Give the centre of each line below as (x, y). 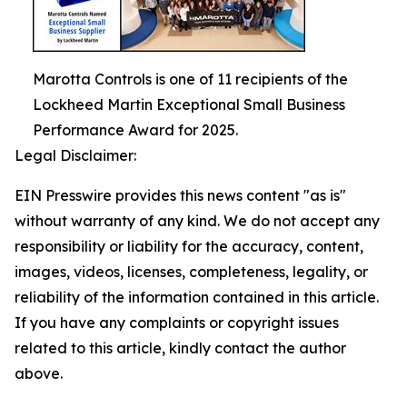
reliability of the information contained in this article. (197, 297)
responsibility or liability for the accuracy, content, (189, 246)
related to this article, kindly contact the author (180, 348)
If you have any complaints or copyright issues (177, 323)
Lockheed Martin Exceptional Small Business (189, 104)
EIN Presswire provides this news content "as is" (180, 195)
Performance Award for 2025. (135, 130)
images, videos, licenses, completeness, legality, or (191, 272)
